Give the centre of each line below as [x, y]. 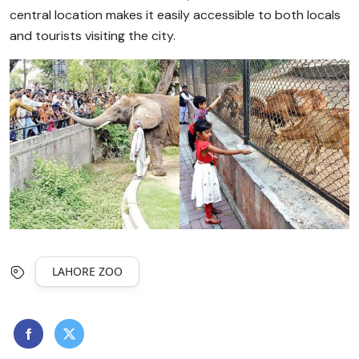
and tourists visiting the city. [93, 36]
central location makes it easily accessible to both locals [175, 15]
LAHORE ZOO [87, 271]
